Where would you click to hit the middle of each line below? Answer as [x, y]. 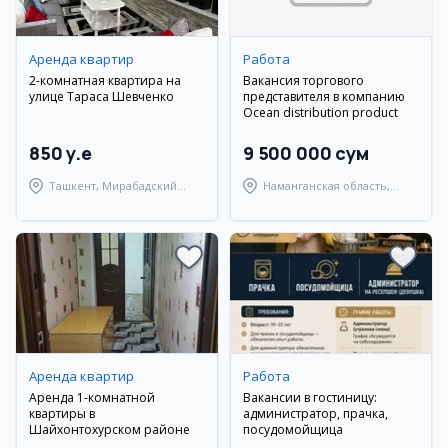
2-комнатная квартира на [105, 80]
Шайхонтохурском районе [109, 429]
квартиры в [62, 413]
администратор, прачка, [315, 413]
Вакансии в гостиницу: [310, 397]
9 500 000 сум [306, 153]
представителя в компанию [324, 96]
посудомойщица [293, 429]
